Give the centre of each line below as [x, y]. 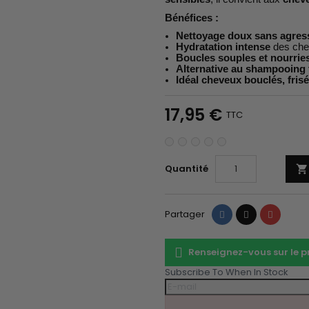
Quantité [187, 169]
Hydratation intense [223, 47]
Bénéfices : [192, 17]
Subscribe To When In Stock [227, 272]
